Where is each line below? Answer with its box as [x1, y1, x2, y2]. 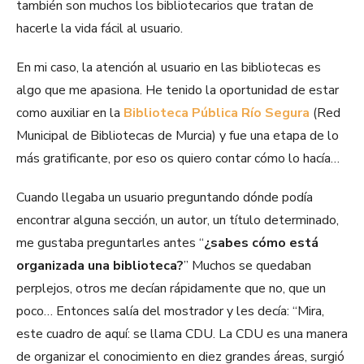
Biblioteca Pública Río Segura [123, 104, 310, 123]
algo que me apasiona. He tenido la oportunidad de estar [16, 81, 339, 100]
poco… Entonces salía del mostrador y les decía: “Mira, [16, 302, 324, 321]
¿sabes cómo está [204, 234, 318, 253]
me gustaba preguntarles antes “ [16, 234, 204, 253]
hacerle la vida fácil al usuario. [16, 19, 183, 38]
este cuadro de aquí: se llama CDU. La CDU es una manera [16, 325, 348, 344]
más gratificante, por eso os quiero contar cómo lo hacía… [16, 149, 340, 168]
